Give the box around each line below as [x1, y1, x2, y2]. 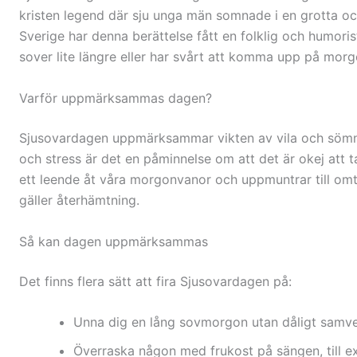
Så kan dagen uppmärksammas [19, 233, 208, 249]
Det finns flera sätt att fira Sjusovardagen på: [19, 273, 292, 289]
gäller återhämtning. [19, 192, 139, 209]
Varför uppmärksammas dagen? [19, 90, 212, 107]
